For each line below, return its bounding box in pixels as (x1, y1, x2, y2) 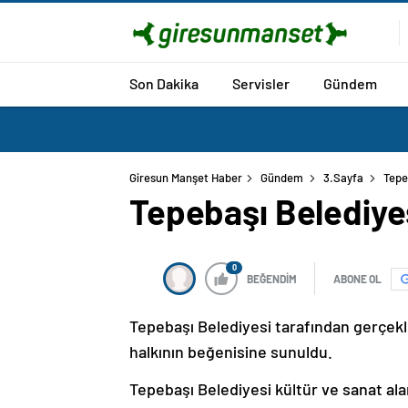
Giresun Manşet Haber (129, 170, 242, 185)
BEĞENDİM (247, 272, 297, 285)
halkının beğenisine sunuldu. (129, 342, 332, 362)
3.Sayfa (323, 170, 363, 185)
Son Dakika (129, 74, 199, 92)
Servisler (232, 74, 290, 92)
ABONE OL (333, 272, 382, 285)
